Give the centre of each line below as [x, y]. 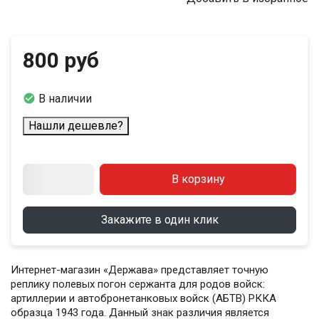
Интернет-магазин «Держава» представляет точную [140, 270]
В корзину [198, 179]
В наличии [65, 99]
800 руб [61, 61]
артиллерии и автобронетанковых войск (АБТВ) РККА [143, 299]
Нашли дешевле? [76, 126]
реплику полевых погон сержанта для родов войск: [138, 284]
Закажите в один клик [159, 220]
